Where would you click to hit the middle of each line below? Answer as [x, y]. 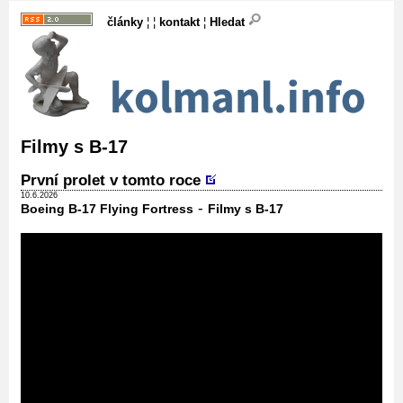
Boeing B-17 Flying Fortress [107, 209]
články [125, 22]
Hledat [229, 22]
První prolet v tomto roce [111, 180]
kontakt [179, 22]
